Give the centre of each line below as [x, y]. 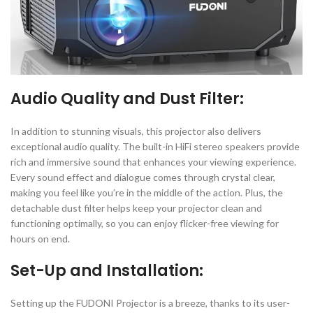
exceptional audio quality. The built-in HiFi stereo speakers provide [155, 146]
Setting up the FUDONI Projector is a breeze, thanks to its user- [150, 303]
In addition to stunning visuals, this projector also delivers [136, 131]
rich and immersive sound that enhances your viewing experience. [153, 162]
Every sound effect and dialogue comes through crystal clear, [143, 177]
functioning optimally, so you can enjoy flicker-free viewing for [145, 223]
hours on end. [40, 239]
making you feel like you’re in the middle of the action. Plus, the [147, 192]
